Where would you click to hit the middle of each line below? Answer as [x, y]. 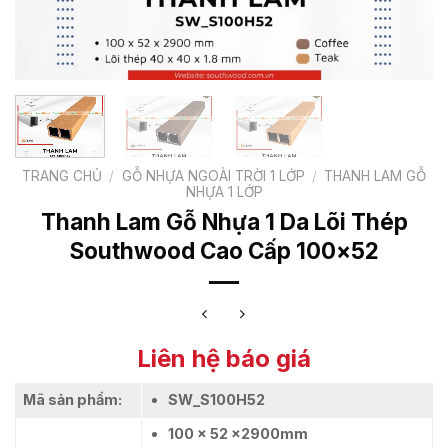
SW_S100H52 [216, 400]
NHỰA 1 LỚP [224, 191]
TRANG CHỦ [62, 175]
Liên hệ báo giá [224, 359]
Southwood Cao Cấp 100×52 [224, 250]
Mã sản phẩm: [73, 400]
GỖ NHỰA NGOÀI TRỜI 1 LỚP [213, 175]
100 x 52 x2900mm [237, 434]
